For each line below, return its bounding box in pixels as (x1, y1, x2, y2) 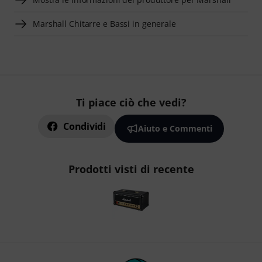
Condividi (63, 120, 106, 133)
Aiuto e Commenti (137, 123, 212, 135)
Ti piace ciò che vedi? (75, 95, 187, 110)
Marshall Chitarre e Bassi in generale (33, 18, 176, 30)
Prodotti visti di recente (68, 162, 194, 177)
